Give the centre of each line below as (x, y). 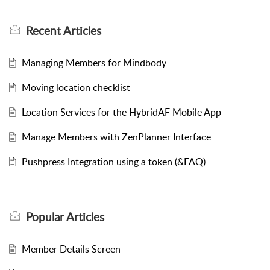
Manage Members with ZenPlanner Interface (116, 137)
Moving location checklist (76, 87)
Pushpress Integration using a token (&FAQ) (113, 162)
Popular (46, 217)
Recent (45, 31)
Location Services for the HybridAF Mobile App (121, 112)
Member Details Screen (71, 249)
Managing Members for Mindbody (94, 63)
